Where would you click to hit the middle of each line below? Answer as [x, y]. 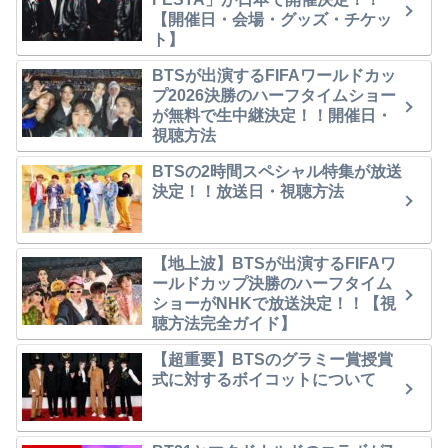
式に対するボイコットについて [264, 379]
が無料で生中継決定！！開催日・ [272, 115]
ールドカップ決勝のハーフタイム [272, 283]
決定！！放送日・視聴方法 [248, 191]
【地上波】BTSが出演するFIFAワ [274, 263]
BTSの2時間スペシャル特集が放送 [277, 171]
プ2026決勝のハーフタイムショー [274, 95]
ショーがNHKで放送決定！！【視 [274, 303]
